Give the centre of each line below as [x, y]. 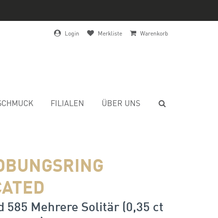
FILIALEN [67, 103]
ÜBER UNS [121, 103]
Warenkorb [154, 33]
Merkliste [110, 33]
